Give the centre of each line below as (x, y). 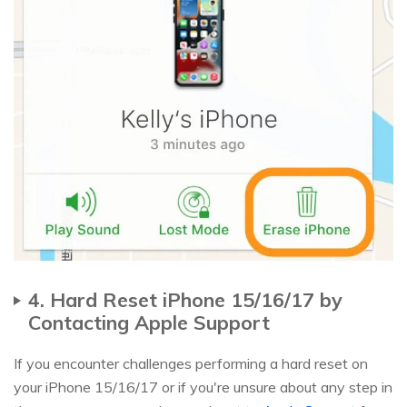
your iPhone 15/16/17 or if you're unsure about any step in (203, 387)
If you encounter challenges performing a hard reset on (191, 363)
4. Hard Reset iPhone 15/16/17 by (185, 299)
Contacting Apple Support (149, 322)
